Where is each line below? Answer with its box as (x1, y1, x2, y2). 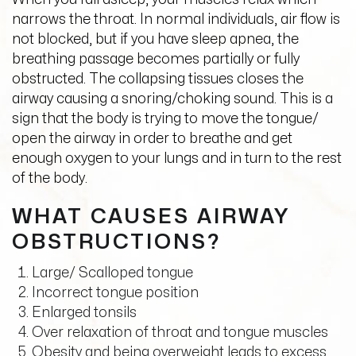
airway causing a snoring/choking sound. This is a (12, 92, 333, 106)
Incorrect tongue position (32, 286, 199, 300)
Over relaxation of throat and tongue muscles (32, 326, 328, 339)
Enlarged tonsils (32, 306, 137, 319)
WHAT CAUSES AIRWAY (12, 207, 290, 226)
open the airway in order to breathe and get (12, 132, 292, 145)
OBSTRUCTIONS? (12, 232, 221, 252)
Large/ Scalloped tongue (32, 266, 193, 280)
